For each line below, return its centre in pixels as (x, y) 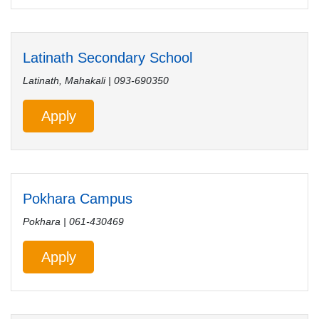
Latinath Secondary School (108, 58)
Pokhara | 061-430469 (73, 221)
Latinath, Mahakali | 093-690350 (96, 80)
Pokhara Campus (78, 199)
